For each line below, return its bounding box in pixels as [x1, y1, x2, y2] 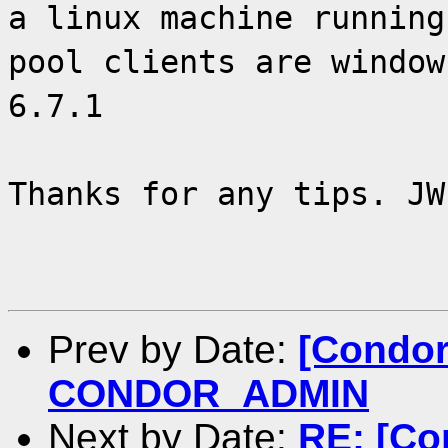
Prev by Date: [48, 327, 298, 371]
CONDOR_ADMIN [48, 371, 369, 415]
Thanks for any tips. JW [8, 175, 445, 212]
